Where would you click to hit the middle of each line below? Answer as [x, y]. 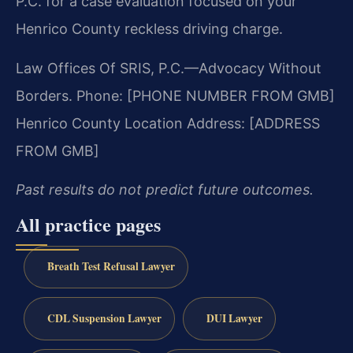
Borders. [44, 95]
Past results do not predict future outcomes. [165, 190]
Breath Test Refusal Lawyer [111, 267]
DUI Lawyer [234, 319]
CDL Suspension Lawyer [104, 319]
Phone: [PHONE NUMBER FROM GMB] [204, 95]
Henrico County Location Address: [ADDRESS [168, 123]
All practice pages [88, 224]
